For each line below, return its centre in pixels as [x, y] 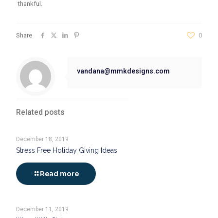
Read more [59, 173]
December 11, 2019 [42, 209]
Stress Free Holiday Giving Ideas [67, 150]
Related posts [40, 112]
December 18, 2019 [42, 139]
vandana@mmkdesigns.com [123, 71]
